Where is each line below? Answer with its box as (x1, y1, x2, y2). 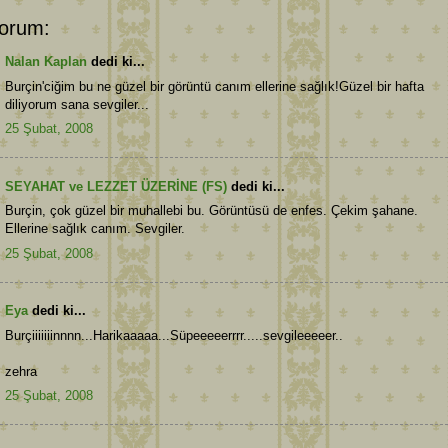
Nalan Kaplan (5, 54, 87, 70)
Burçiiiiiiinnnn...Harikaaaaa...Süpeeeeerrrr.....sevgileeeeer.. (5, 327, 343, 343)
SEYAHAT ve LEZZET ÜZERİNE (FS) (5, 178, 227, 194)
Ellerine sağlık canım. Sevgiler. (5, 221, 185, 237)
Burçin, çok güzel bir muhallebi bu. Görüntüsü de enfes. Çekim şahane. (5, 203, 418, 219)
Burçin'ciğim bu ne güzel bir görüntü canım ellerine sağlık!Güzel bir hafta (5, 78, 424, 94)
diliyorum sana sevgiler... (5, 96, 149, 112)
